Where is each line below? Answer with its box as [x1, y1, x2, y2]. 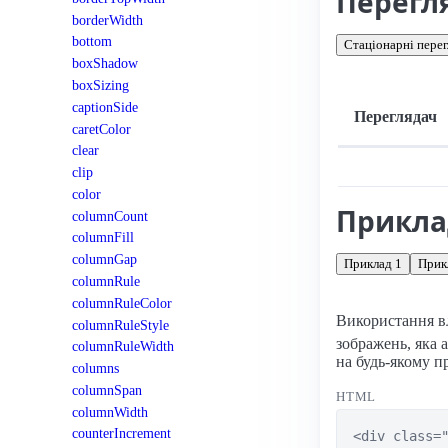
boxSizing [72, 76, 129, 93]
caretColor [72, 120, 131, 137]
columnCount [72, 207, 148, 224]
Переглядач [354, 108, 437, 125]
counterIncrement [72, 425, 171, 442]
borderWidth [72, 11, 143, 28]
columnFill [72, 229, 134, 246]
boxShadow [72, 55, 138, 72]
